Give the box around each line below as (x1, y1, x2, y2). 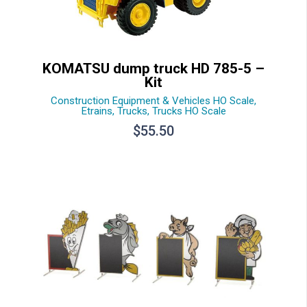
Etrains (81, 104, 112, 117)
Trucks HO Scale (151, 104, 226, 117)
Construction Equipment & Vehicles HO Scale (51, 94, 254, 107)
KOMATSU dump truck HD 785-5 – (42, 60, 265, 77)
